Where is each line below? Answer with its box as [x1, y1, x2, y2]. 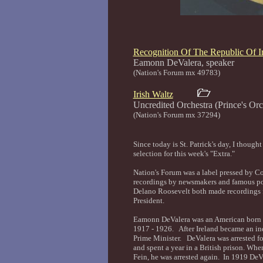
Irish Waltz [133, 89, 173, 99]
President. [133, 196, 166, 205]
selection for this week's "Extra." [133, 149, 235, 158]
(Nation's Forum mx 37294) [133, 110, 220, 119]
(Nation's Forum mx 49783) [133, 68, 220, 77]
